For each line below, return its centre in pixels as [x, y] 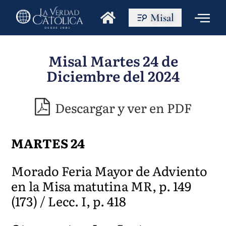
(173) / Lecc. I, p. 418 [69, 201]
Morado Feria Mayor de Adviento [109, 171]
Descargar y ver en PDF [122, 107]
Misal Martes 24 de [113, 61]
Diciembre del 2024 [113, 76]
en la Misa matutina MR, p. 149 [101, 186]
